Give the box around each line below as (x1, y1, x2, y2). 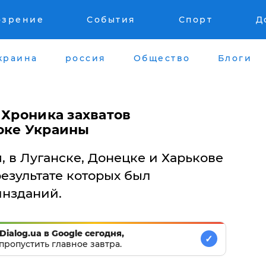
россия (65, 52, 106, 64)
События (87, 14, 136, 25)
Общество (133, 52, 191, 64)
